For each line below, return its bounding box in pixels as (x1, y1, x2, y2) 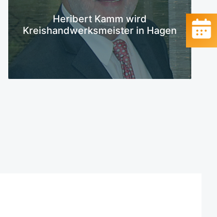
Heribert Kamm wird (53, 13, 147, 25)
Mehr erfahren (66, 1, 120, 12)
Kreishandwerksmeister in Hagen (23, 24, 177, 36)
